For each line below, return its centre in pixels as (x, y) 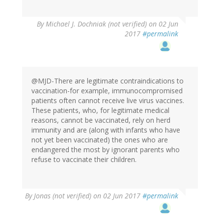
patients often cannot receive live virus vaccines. (108, 101)
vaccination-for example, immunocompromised (107, 91)
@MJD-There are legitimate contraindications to (108, 81)
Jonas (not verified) (63, 196)
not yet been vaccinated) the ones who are (100, 140)
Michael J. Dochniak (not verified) (96, 24)
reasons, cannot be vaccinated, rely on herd (101, 120)
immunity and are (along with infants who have (106, 130)
